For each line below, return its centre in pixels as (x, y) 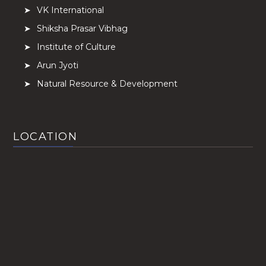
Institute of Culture (76, 47)
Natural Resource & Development (107, 83)
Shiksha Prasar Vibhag (82, 28)
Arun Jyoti (57, 65)
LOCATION (45, 136)
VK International (70, 10)
